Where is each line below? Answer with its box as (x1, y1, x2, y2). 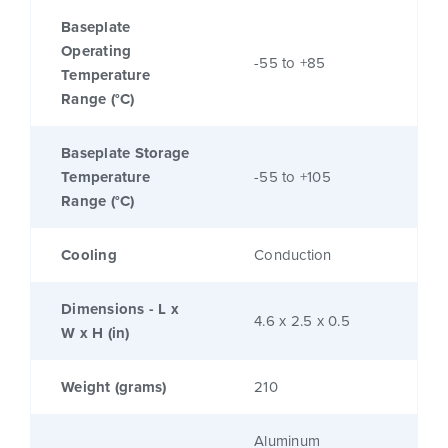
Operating (61, 40, 132, 63)
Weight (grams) (61, 376, 167, 399)
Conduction (254, 244, 332, 267)
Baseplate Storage (61, 142, 190, 165)
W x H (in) (61, 322, 130, 345)
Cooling (61, 244, 117, 267)
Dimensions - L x (61, 298, 179, 321)
